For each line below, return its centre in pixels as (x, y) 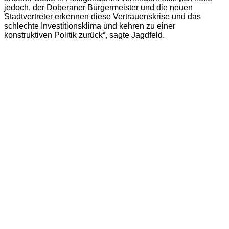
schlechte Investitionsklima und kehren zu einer (90, 26)
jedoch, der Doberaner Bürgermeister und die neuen (98, 7)
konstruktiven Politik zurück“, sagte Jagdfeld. (84, 35)
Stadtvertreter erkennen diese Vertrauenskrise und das (102, 16)
